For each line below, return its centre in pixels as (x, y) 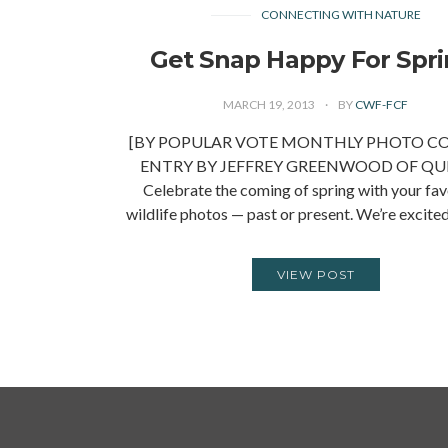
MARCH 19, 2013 (270, 104)
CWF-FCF (382, 104)
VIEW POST (315, 274)
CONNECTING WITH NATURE (340, 14)
